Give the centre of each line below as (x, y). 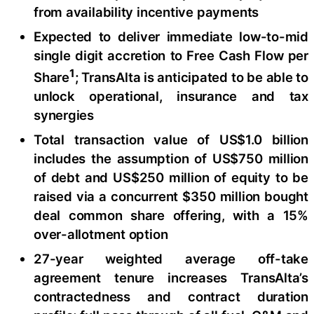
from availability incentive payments (146, 12)
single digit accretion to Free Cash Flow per (171, 55)
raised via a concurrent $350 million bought (171, 197)
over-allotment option (101, 234)
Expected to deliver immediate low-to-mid (171, 36)
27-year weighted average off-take (171, 259)
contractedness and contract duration (171, 297)
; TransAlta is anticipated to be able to (191, 77)
